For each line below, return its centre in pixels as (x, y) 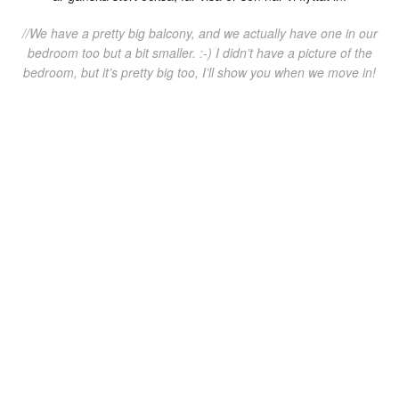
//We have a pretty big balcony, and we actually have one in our (199, 33)
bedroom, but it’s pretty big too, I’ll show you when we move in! (199, 72)
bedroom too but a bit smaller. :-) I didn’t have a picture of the (199, 52)
